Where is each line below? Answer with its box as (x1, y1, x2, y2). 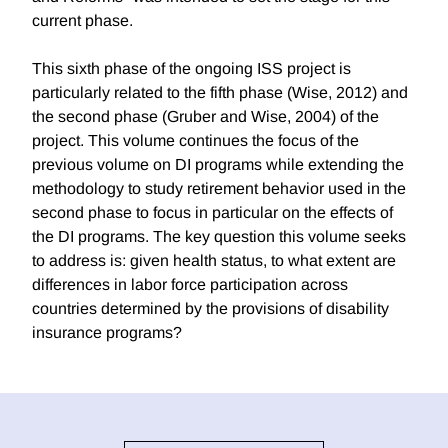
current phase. (32, 12, 133, 30)
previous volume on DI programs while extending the (32, 156, 404, 174)
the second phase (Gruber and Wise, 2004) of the (32, 108, 379, 126)
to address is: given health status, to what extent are (32, 252, 396, 270)
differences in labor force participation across (32, 276, 348, 294)
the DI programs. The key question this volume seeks (32, 228, 406, 246)
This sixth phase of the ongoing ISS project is (32, 60, 351, 78)
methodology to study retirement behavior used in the (32, 180, 406, 198)
